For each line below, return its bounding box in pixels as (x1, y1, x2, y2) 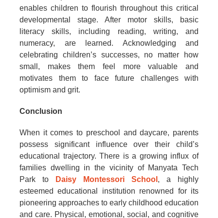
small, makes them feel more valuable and (19, 62, 199, 71)
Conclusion (19, 107, 62, 116)
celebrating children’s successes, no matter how (19, 51, 199, 59)
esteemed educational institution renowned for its (19, 187, 199, 196)
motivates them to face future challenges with (19, 74, 199, 83)
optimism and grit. (19, 86, 80, 94)
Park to (19, 175, 55, 184)
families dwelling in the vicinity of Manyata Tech (19, 163, 199, 172)
